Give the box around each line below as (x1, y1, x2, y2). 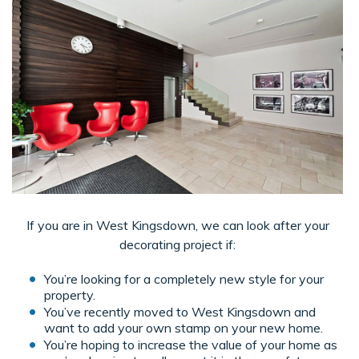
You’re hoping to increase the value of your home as (44, 336, 337, 353)
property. (44, 286, 95, 303)
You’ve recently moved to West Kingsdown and (44, 303, 316, 320)
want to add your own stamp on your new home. (44, 319, 323, 336)
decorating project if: (119, 236, 236, 252)
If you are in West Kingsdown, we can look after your (26, 216, 329, 233)
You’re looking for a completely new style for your (44, 270, 324, 287)
